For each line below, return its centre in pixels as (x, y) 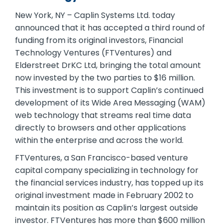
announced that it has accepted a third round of (110, 28)
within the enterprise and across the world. (99, 140)
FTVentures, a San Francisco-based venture (101, 158)
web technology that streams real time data (103, 115)
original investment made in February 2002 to (104, 195)
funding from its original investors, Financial (99, 40)
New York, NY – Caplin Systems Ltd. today (95, 15)
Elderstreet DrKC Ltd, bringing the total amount (108, 65)
